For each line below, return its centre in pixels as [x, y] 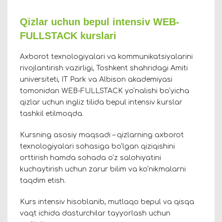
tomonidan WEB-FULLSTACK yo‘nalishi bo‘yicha [105, 91]
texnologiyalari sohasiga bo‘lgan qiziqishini [97, 147]
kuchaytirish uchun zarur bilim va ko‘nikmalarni [103, 169]
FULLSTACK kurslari [68, 36]
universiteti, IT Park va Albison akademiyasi [96, 80]
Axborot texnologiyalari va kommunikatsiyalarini [106, 57]
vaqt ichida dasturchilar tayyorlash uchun [95, 214]
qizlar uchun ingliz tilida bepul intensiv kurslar [101, 103]
